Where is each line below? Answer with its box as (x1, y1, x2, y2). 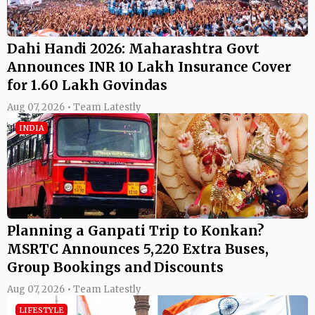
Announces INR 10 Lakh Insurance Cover (7, 58, 291, 76)
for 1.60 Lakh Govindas (7, 77, 167, 94)
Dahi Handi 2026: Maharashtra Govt (7, 40, 259, 58)
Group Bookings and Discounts (7, 259, 224, 276)
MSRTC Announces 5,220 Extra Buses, (7, 240, 269, 258)
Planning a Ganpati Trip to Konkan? (7, 222, 264, 240)
